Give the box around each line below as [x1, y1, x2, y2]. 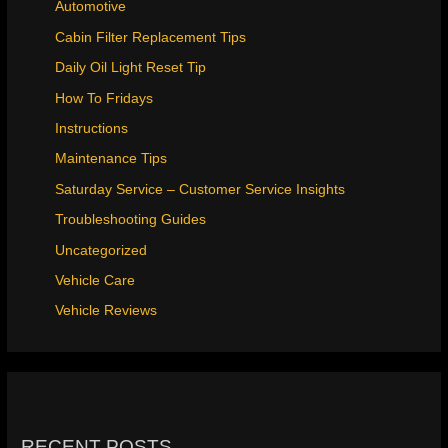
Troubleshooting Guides [55, 212, 207, 228]
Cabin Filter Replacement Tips [55, 29, 247, 45]
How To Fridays [55, 90, 154, 106]
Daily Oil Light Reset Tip [55, 60, 207, 76]
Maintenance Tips [55, 151, 168, 167]
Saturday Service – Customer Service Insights [55, 181, 346, 197]
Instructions [55, 121, 129, 136]
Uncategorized [55, 242, 148, 258]
